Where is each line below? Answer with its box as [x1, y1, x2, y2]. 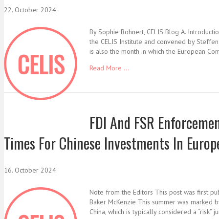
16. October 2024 [4, 166, 56, 175]
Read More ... [89, 63, 129, 72]
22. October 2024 [4, 5, 56, 14]
